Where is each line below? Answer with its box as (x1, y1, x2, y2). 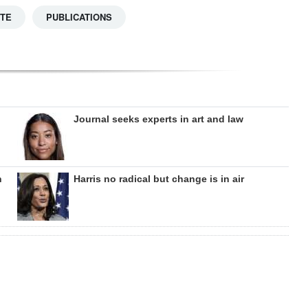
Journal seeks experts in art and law (73, 113, 243, 124)
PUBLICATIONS (46, 10, 112, 23)
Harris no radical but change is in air (73, 173, 244, 184)
